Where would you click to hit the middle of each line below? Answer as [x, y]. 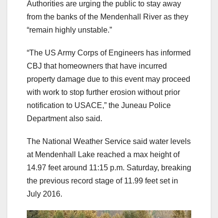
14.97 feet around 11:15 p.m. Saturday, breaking [109, 168]
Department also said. [65, 119]
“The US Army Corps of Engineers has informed [109, 53]
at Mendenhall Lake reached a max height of [103, 155]
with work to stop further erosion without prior [103, 92]
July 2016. [45, 194]
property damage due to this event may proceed [109, 79]
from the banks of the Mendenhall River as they [108, 17]
